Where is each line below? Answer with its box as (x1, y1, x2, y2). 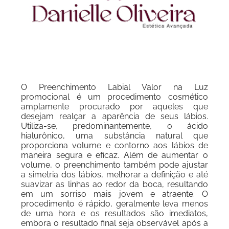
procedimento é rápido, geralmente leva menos (21, 199, 208, 209)
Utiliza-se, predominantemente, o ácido (21, 121, 208, 131)
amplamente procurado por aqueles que (21, 102, 208, 111)
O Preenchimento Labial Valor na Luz (21, 82, 208, 92)
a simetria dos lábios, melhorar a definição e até (21, 170, 208, 179)
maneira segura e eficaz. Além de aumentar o (21, 150, 208, 160)
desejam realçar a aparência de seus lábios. (21, 111, 208, 121)
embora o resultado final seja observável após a (21, 218, 208, 228)
